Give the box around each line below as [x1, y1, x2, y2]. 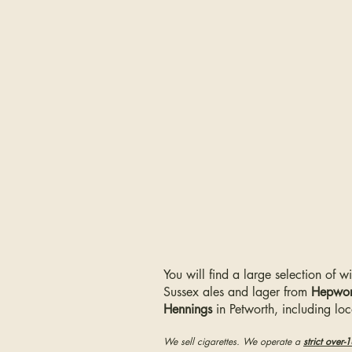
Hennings [163, 301, 212, 317]
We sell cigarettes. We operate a [163, 335, 303, 348]
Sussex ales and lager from [163, 284, 311, 300]
